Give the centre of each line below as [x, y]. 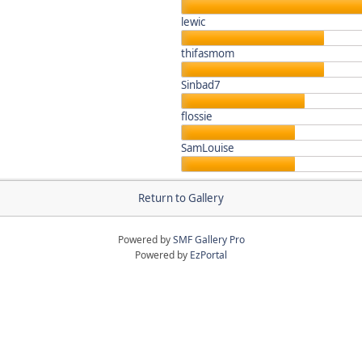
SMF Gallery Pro [208, 240]
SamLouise [208, 148]
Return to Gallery [181, 198]
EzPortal [208, 255]
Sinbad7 [201, 85]
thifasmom [208, 53]
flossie [197, 116]
